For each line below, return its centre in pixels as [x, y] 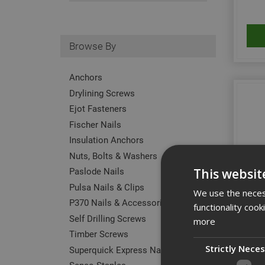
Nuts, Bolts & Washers [113, 155]
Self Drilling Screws [108, 218]
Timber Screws [99, 234]
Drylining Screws [102, 93]
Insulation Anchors [106, 140]
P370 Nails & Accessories [120, 202]
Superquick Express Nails [120, 249]
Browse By [93, 46]
